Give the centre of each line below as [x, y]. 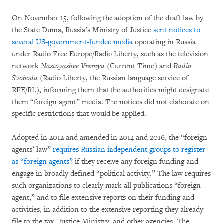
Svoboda [26, 78]
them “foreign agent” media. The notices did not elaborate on [111, 102]
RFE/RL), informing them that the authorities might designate [110, 90]
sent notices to [177, 30]
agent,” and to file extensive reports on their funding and [103, 197]
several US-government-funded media [72, 42]
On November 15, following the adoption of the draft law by [108, 18]
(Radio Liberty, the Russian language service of [114, 78]
